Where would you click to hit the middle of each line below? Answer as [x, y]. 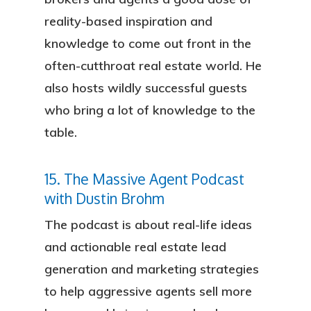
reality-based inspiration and [128, 21]
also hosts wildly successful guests [146, 88]
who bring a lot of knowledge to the [150, 110]
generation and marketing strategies [152, 269]
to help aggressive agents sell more [148, 291]
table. [61, 132]
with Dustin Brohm [104, 199]
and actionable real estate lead [135, 247]
